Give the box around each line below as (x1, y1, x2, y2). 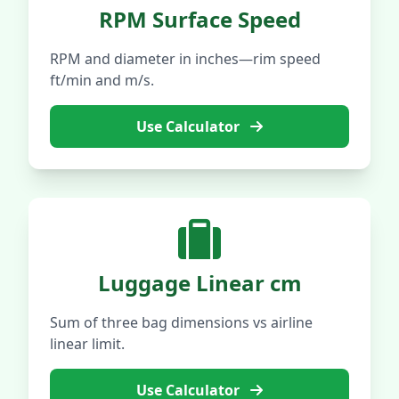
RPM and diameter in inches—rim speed (50, 49, 321, 69)
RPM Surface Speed (98, 4, 301, 34)
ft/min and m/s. (50, 70, 154, 90)
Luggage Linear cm (97, 268, 302, 297)
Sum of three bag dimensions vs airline (50, 313, 313, 332)
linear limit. (50, 334, 125, 354)
